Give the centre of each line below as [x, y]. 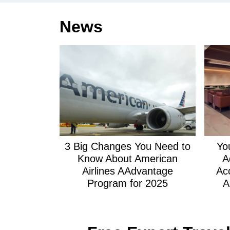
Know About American [128, 159]
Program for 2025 [128, 184]
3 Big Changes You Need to [128, 147]
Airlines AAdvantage [128, 171]
